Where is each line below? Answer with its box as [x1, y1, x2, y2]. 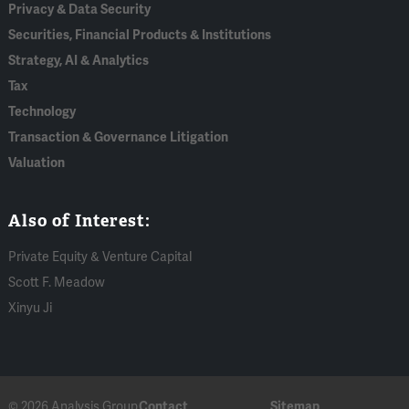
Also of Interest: [8, 210, 152, 232]
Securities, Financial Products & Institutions [8, 27, 272, 44]
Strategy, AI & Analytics [8, 53, 150, 69]
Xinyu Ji [8, 300, 53, 317]
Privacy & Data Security [8, 2, 152, 18]
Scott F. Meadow [8, 275, 106, 291]
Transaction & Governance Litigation [8, 130, 229, 146]
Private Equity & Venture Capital [8, 249, 193, 266]
